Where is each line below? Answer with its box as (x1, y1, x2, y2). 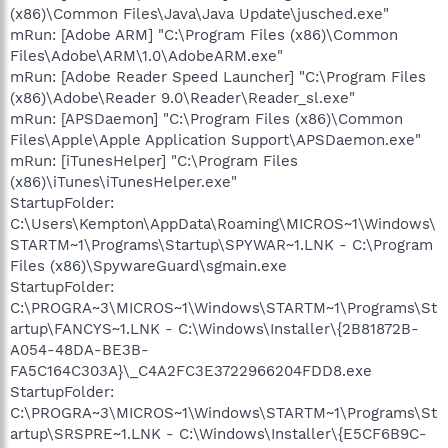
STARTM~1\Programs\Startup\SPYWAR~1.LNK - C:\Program (10, 235, 433, 254)
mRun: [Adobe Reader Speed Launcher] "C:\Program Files (10, 67, 426, 86)
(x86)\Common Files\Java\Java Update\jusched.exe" (10, 4, 389, 23)
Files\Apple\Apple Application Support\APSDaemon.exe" (10, 130, 421, 149)
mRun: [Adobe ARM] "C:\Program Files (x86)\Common (10, 25, 398, 44)
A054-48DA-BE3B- (10, 340, 149, 359)
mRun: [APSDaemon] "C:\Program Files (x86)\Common (10, 109, 403, 128)
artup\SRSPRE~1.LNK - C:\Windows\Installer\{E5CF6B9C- (10, 424, 427, 443)
